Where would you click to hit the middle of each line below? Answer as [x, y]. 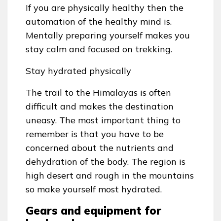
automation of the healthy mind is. [99, 22]
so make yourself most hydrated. [94, 189]
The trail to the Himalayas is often [98, 93]
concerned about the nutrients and [100, 148]
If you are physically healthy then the [105, 8]
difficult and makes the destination [100, 107]
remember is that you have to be [95, 134]
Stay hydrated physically [78, 71]
